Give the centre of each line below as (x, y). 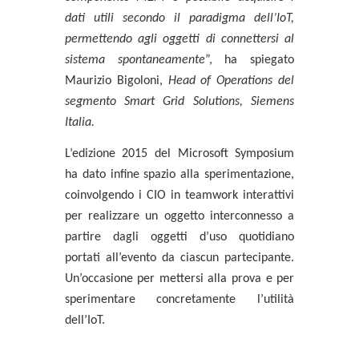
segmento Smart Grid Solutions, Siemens (179, 101)
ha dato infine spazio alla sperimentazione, (179, 174)
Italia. (79, 122)
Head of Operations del (231, 81)
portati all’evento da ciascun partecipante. (179, 258)
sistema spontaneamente (135, 60)
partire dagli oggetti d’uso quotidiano (179, 237)
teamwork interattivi (240, 195)
